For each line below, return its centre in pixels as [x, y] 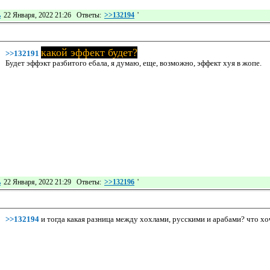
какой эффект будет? [89, 52]
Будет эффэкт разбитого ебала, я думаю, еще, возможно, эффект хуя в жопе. [133, 63]
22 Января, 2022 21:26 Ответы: [52, 15]
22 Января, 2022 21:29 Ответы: [52, 182]
